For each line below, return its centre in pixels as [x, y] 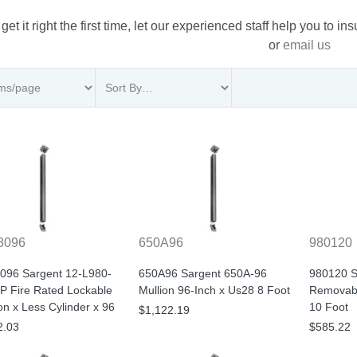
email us [307, 45]
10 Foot [329, 307]
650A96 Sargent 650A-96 [202, 274]
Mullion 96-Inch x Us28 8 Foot [214, 290]
